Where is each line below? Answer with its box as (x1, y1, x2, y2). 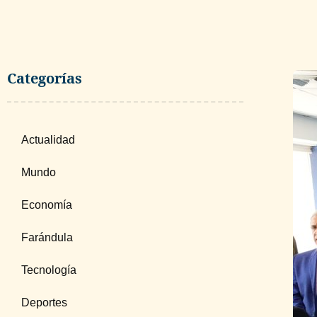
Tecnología (21, 264, 76, 276)
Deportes (21, 296, 67, 309)
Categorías (7, 69, 82, 88)
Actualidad (21, 134, 75, 146)
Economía (21, 199, 72, 211)
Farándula (21, 231, 73, 243)
